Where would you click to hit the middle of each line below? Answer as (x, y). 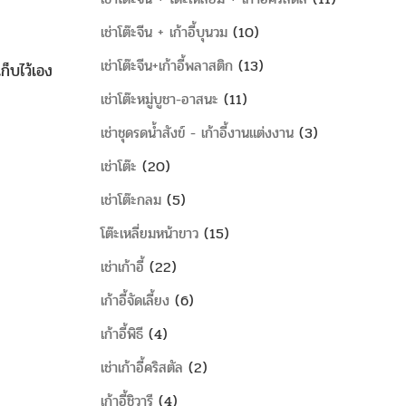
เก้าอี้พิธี (122, 334)
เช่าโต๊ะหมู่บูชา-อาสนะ (159, 99)
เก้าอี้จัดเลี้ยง (135, 300)
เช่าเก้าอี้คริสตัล (142, 367)
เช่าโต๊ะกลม (131, 200)
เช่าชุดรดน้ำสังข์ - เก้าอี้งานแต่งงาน (197, 133)
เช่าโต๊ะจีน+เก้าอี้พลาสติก (167, 66)
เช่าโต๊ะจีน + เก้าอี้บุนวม (164, 32)
